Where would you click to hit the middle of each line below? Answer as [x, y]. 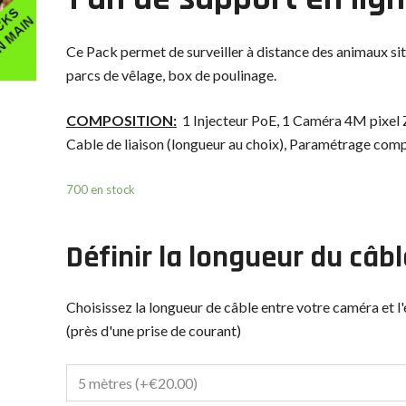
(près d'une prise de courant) [153, 330]
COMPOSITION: [121, 120]
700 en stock [100, 189]
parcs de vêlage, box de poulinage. [171, 75]
